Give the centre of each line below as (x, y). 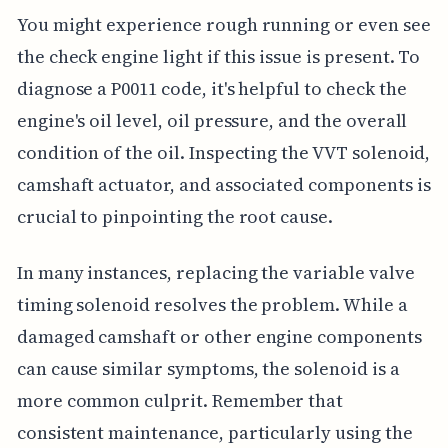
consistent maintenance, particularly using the (214, 432)
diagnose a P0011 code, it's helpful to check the (211, 88)
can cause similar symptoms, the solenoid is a (208, 368)
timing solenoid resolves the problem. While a (212, 304)
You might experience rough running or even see (223, 24)
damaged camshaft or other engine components (219, 336)
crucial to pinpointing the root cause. (174, 216)
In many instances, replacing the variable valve (215, 272)
